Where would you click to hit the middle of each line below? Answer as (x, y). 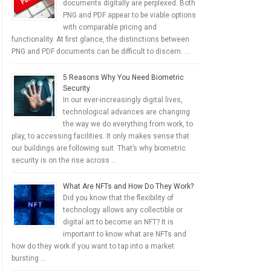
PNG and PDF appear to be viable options (129, 15)
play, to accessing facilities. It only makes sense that (100, 136)
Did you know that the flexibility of (118, 198)
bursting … (29, 258)
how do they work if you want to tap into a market (93, 246)
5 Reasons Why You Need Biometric (123, 77)
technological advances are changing (126, 112)
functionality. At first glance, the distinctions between (100, 39)
